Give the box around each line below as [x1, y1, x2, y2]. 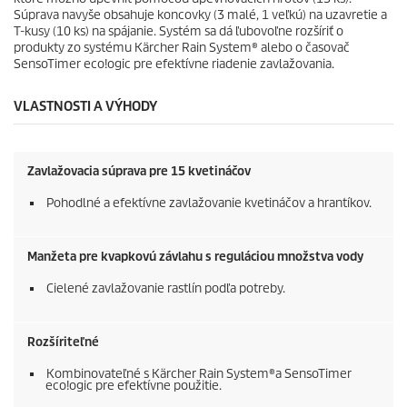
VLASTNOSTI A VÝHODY [14, 98, 157, 115]
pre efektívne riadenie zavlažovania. [131, 56, 334, 73]
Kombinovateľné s [46, 366, 152, 382]
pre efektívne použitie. [93, 378, 222, 394]
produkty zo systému [14, 40, 134, 56]
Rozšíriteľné [27, 334, 99, 351]
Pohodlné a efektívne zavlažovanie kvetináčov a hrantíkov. [46, 195, 372, 212]
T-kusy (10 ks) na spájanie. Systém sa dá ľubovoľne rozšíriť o [14, 24, 343, 40]
